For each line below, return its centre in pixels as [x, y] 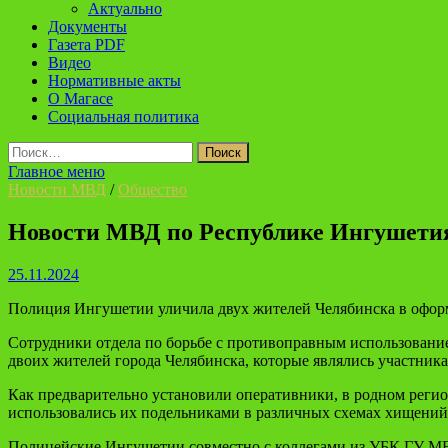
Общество [152, 189]
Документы [87, 26]
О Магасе [80, 98]
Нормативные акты [114, 80]
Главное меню [56, 171]
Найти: [31, 149]
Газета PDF [86, 44]
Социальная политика [123, 116]
